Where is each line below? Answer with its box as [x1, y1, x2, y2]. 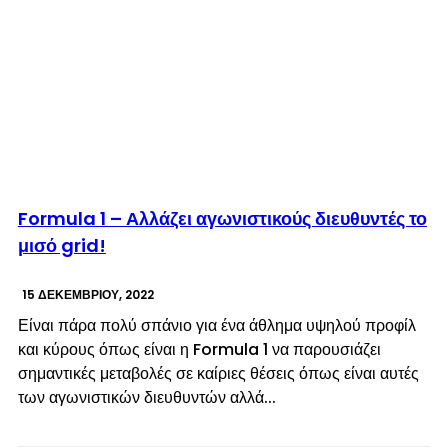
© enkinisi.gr [352, 182, 418, 198]
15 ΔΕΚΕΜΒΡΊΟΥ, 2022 [21, 285, 154, 303]
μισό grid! [17, 232, 106, 258]
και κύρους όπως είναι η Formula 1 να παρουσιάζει [17, 337, 381, 361]
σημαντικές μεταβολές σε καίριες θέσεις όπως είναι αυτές [17, 361, 419, 385]
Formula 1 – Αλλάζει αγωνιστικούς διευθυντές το [17, 205, 427, 231]
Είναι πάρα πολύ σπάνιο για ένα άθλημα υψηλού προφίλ [17, 313, 416, 337]
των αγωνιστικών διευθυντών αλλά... [17, 385, 276, 409]
